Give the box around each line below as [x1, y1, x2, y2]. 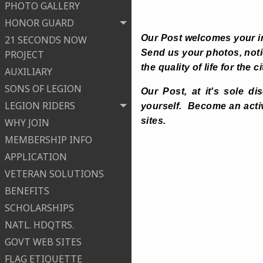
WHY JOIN [5, 116, 49, 130]
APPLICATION [5, 150, 67, 164]
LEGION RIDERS [5, 99, 75, 113]
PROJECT [5, 48, 44, 62]
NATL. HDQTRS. [5, 218, 74, 232]
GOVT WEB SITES [5, 235, 82, 249]
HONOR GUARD [5, 16, 74, 30]
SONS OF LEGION [5, 82, 82, 96]
